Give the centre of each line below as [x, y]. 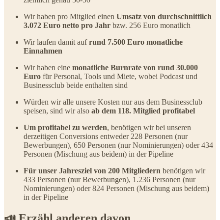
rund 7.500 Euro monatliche [136, 42]
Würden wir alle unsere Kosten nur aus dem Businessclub [113, 102]
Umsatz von [136, 16]
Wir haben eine [48, 67]
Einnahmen [43, 51]
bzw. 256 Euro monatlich [151, 25]
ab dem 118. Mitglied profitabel [143, 110]
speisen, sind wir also [57, 110]
